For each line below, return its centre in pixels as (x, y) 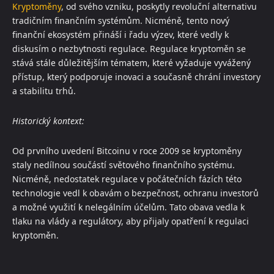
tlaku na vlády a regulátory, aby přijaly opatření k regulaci (131, 221)
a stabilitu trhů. (44, 91)
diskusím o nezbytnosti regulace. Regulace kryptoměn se (129, 49)
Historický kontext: (48, 121)
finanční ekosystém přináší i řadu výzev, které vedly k (120, 35)
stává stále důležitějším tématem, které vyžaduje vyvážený (131, 63)
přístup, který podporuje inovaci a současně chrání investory (136, 77)
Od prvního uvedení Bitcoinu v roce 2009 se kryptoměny (127, 151)
